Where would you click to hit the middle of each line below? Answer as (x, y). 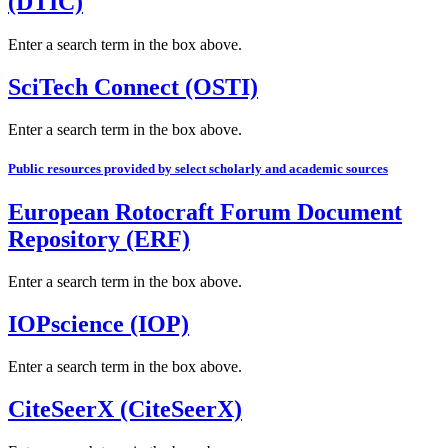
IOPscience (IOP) (98, 323)
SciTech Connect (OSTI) (133, 86)
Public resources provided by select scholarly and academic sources (198, 168)
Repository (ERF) (99, 239)
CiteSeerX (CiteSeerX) (125, 408)
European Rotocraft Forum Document (205, 212)
